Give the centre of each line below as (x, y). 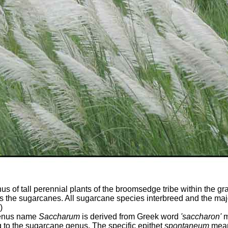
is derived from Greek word (130, 217)
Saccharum (59, 217)
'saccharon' (201, 217)
